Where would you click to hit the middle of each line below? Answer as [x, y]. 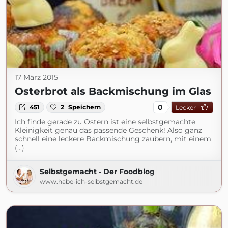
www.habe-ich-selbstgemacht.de [91, 181]
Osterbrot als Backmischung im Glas [113, 91]
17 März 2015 [36, 77]
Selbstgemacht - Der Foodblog [97, 172]
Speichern [85, 107]
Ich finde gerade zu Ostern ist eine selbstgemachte [105, 122]
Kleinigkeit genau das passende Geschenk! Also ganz [108, 130]
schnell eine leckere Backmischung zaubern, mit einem [113, 139]
